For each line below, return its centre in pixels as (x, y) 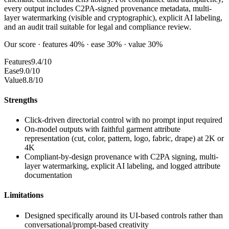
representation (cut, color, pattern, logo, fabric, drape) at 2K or (124, 139)
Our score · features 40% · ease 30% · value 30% (83, 44)
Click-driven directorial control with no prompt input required (123, 120)
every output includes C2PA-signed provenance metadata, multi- (108, 8)
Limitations (24, 195)
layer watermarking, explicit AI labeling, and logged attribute (122, 166)
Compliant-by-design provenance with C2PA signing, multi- (121, 157)
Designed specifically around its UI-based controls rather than (124, 215)
